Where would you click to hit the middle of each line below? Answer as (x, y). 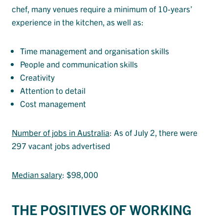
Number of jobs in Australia (61, 132)
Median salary (37, 175)
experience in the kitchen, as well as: (78, 22)
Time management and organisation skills (95, 51)
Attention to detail (53, 90)
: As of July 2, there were (153, 132)
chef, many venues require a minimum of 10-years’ (102, 9)
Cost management (53, 104)
